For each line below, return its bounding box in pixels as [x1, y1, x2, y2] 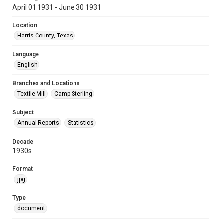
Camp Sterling [54, 90, 92, 97]
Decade [12, 138, 33, 145]
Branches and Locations [12, 80, 80, 87]
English [17, 61, 37, 68]
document [17, 205, 45, 212]
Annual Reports [17, 119, 59, 126]
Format [12, 165, 33, 172]
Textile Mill [17, 90, 46, 97]
